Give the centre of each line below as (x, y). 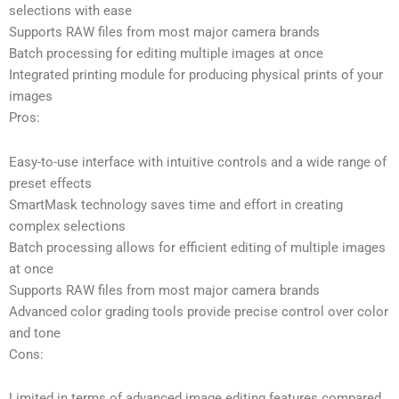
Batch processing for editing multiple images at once (166, 54)
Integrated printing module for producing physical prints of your (196, 75)
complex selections (67, 226)
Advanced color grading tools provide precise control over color (199, 311)
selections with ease (70, 11)
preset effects (50, 183)
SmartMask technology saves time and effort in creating (176, 204)
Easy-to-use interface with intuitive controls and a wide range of (198, 162)
